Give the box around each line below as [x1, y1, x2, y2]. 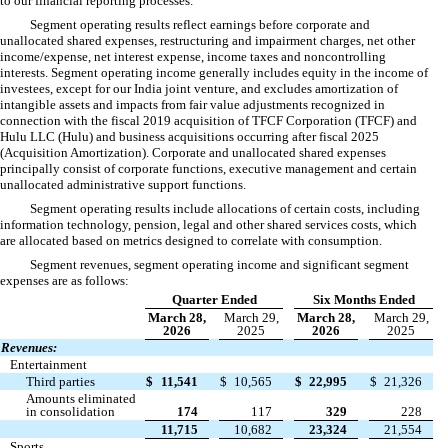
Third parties [26, 374, 96, 390]
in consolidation [26, 404, 116, 420]
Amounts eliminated [26, 391, 137, 407]
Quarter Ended [171, 292, 257, 308]
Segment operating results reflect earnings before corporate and [30, 17, 370, 33]
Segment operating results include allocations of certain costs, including [30, 201, 420, 217]
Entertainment [10, 357, 88, 373]
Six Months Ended [312, 292, 415, 308]
